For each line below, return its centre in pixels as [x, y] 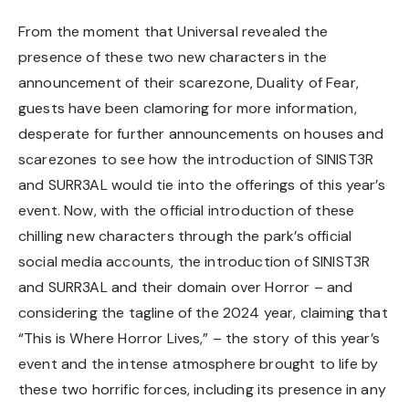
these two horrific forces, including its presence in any [202, 390]
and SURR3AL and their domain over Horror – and [186, 288]
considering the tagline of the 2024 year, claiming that [203, 313]
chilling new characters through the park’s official [185, 236]
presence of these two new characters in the [173, 58]
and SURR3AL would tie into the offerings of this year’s [202, 185]
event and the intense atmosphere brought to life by [199, 364]
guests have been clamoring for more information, [188, 109]
